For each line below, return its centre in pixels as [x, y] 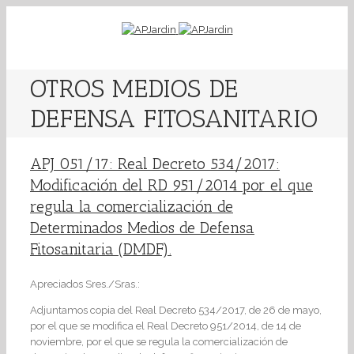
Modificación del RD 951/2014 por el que [171, 185]
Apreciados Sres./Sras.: [85, 284]
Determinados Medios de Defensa [142, 228]
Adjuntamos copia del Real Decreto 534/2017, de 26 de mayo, [176, 311]
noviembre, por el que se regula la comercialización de [159, 342]
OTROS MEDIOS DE [134, 88]
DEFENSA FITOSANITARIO [174, 119]
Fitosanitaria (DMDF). [101, 249]
